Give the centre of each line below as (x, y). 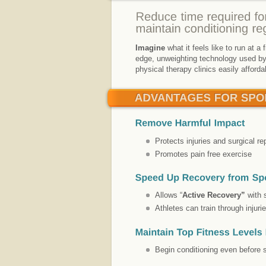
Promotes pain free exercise (203, 154)
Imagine (150, 48)
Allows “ (169, 195)
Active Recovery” (214, 195)
